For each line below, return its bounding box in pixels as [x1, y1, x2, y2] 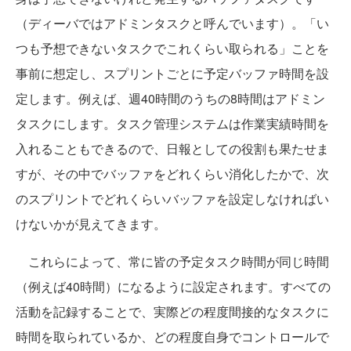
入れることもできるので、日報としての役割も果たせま [16, 139, 329, 157]
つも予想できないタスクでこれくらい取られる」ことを [16, 39, 329, 57]
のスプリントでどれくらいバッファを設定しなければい [16, 190, 329, 208]
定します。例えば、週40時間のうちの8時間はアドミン [16, 89, 325, 107]
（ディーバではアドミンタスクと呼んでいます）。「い [16, 14, 329, 32]
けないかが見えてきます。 [16, 215, 166, 233]
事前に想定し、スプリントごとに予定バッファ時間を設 [16, 64, 329, 82]
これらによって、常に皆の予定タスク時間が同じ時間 [16, 252, 329, 270]
